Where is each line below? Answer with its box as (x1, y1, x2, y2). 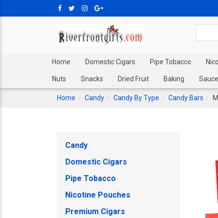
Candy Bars (168, 94, 203, 102)
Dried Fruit (118, 75, 149, 83)
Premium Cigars (65, 207, 125, 216)
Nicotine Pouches (65, 190, 130, 200)
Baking (163, 75, 184, 83)
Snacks (81, 75, 103, 83)
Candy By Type (113, 94, 159, 102)
